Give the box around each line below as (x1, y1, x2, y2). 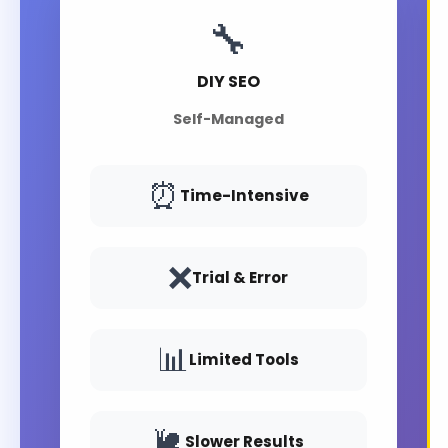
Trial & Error (192, 267, 289, 289)
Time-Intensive (179, 185, 309, 207)
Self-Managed (172, 109, 284, 130)
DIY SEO (196, 70, 260, 94)
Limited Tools (189, 349, 300, 371)
